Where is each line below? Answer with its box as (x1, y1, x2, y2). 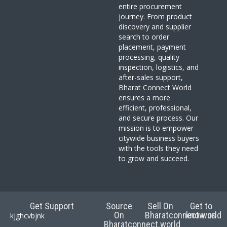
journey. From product (119, 12, 192, 22)
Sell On (147, 201, 173, 212)
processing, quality (119, 52, 179, 62)
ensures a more (119, 93, 170, 103)
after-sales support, (119, 72, 183, 83)
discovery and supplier (119, 22, 191, 32)
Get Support (29, 201, 74, 212)
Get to (190, 201, 213, 212)
